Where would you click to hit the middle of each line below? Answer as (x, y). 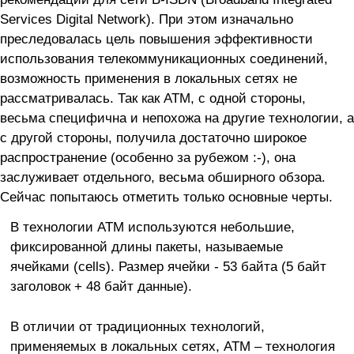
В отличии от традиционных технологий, (137, 326)
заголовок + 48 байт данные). (101, 286)
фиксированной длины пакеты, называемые (146, 246)
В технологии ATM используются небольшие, (152, 226)
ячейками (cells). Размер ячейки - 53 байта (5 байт (168, 266)
